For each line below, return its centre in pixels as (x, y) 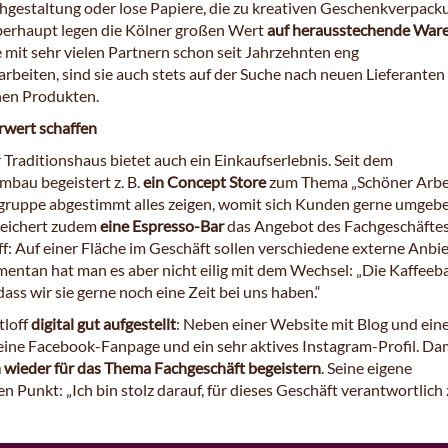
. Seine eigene (366, 368)
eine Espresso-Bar (162, 226)
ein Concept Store (204, 182)
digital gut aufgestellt (103, 324)
